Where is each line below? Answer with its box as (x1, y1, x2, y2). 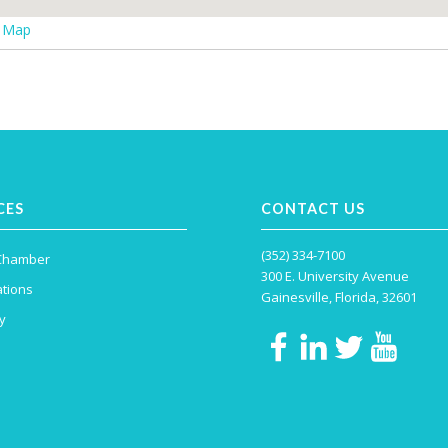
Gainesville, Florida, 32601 (261, 288, 418, 307)
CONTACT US (261, 200, 366, 218)
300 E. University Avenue (261, 267, 410, 286)
